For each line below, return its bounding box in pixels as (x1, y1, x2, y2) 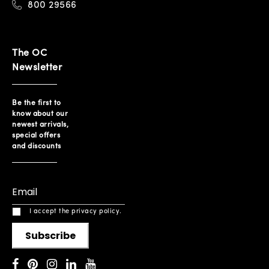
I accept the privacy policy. (29, 208, 122, 215)
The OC (12, 49, 47, 58)
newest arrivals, (12, 121, 68, 128)
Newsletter (12, 63, 62, 73)
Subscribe (25, 229, 76, 243)
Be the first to (12, 100, 61, 107)
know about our (12, 110, 68, 118)
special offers (12, 132, 60, 139)
